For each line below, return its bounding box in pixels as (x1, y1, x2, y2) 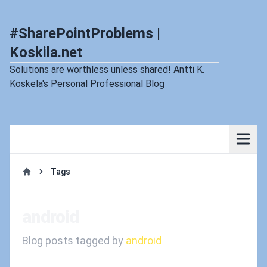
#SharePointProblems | (10, 25, 160, 42)
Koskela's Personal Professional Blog (10, 78, 164, 89)
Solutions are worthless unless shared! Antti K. (10, 64, 204, 75)
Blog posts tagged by (22, 234, 126, 247)
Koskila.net (10, 44, 82, 61)
